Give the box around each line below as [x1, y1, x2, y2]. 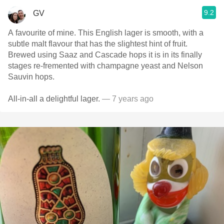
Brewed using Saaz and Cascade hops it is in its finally [8, 50, 202, 59]
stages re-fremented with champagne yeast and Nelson [8, 61, 203, 70]
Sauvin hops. [8, 72, 54, 81]
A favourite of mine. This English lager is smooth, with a [8, 28, 78, 37]
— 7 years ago [100, 94, 153, 103]
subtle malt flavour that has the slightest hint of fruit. [8, 39, 187, 48]
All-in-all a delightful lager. [8, 94, 100, 103]
